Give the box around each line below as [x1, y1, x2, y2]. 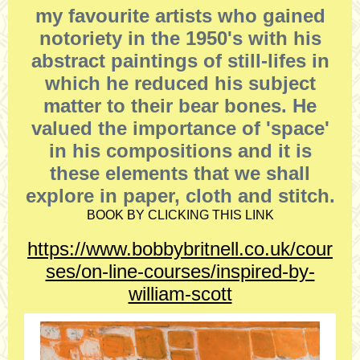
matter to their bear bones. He [43, 95, 317, 117]
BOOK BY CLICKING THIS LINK [86, 208, 274, 222]
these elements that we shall [50, 162, 310, 184]
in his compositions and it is [48, 140, 312, 162]
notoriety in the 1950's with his [39, 27, 321, 49]
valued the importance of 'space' [31, 117, 329, 139]
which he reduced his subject [44, 72, 316, 94]
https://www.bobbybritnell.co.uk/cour [27, 238, 333, 260]
